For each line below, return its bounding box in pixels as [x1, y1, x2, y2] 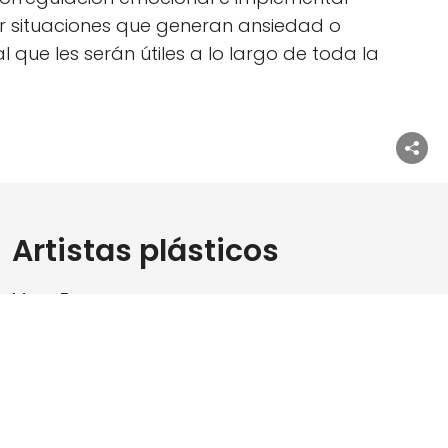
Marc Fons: [12, 287, 102, 312]
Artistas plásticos [12, 229, 279, 272]
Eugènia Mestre [12, 335, 144, 360]
